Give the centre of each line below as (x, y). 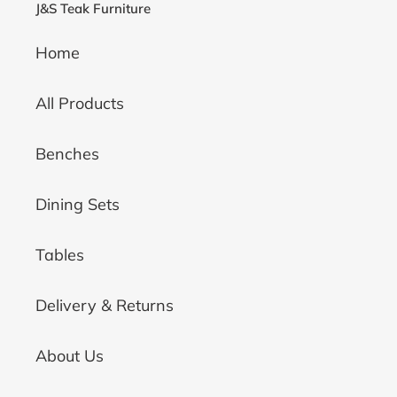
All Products (80, 104)
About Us (70, 356)
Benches (67, 154)
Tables (60, 255)
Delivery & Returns (105, 306)
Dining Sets (78, 205)
